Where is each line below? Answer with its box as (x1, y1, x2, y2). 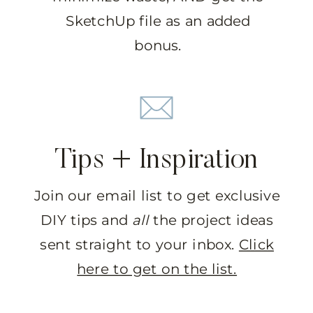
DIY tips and (41, 211, 133, 229)
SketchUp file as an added (65, 11, 251, 29)
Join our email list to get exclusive (34, 187, 280, 205)
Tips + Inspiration (54, 146, 259, 175)
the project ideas (149, 211, 274, 229)
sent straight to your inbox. (40, 235, 239, 254)
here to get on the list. (77, 260, 238, 278)
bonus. (134, 36, 182, 54)
